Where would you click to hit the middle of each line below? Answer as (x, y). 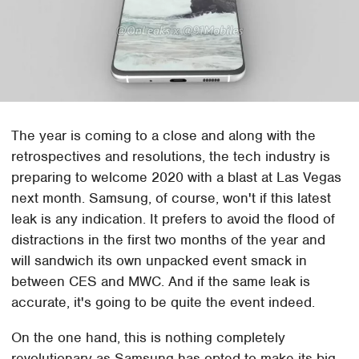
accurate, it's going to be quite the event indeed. (163, 302)
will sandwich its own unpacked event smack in (159, 260)
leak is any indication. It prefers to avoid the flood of (173, 218)
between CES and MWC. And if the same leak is (161, 281)
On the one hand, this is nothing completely (149, 337)
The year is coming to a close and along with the (164, 135)
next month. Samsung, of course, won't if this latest (171, 198)
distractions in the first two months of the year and (169, 239)
